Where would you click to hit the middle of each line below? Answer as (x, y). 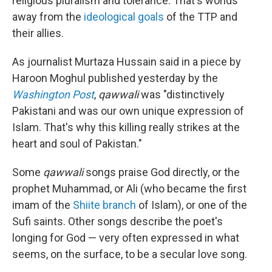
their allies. (38, 33)
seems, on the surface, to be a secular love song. (130, 254)
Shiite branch (104, 205)
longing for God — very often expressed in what (126, 237)
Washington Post (53, 94)
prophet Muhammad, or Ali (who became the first (129, 188)
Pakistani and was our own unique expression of (128, 110)
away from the (48, 16)
